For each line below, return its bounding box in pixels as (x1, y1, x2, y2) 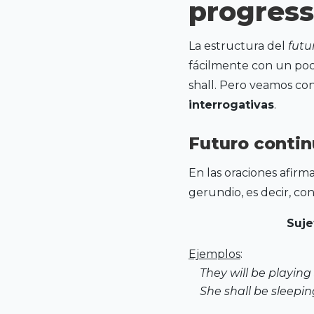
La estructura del (188, 39, 288, 53)
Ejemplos (188, 247, 240, 261)
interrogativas (188, 97, 274, 111)
